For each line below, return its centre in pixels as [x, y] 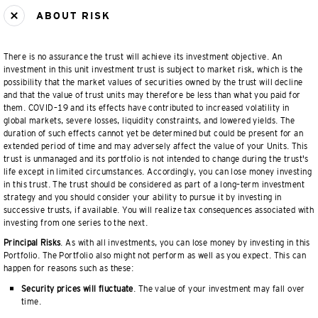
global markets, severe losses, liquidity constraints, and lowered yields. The [149, 121]
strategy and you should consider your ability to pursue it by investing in [143, 197]
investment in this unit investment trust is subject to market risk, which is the [153, 70]
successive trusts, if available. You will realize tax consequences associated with [159, 210]
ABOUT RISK [71, 16]
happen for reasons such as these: [69, 268]
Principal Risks [32, 243]
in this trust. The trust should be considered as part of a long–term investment [154, 185]
